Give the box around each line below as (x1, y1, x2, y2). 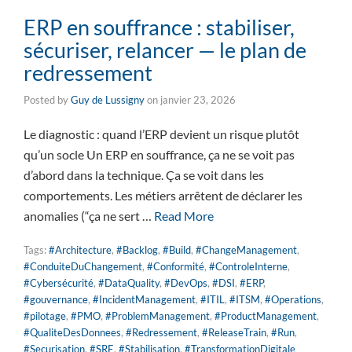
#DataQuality (98, 277, 159, 290)
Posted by (24, 93, 71, 107)
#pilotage (24, 310, 66, 323)
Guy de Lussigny (71, 93, 145, 107)
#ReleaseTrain (202, 326, 266, 339)
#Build (163, 244, 191, 257)
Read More (154, 208, 214, 224)
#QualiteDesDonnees (24, 326, 121, 339)
